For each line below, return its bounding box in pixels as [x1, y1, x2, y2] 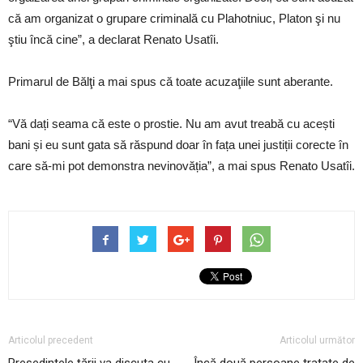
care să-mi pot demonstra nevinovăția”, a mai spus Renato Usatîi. [8, 158, 355, 173]
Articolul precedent [8, 334, 93, 346]
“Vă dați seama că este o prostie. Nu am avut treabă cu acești [8, 116, 335, 130]
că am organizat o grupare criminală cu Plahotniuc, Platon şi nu [8, 11, 340, 25]
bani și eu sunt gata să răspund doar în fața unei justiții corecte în [8, 137, 348, 152]
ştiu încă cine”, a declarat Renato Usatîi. [8, 32, 219, 46]
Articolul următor [280, 334, 355, 346]
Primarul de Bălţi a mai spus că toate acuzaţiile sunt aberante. [8, 74, 333, 88]
